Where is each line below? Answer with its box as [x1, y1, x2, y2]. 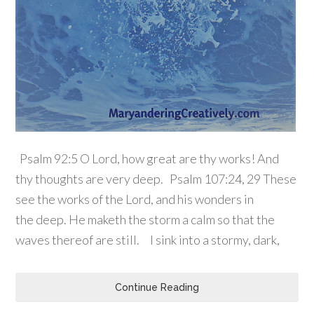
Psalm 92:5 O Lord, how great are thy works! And [15, 151, 280, 167]
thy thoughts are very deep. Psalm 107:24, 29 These [15, 171, 297, 187]
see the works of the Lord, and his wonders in [15, 191, 254, 207]
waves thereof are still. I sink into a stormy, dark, [15, 232, 280, 248]
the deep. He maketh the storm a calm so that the [15, 212, 275, 228]
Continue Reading [115, 282, 199, 294]
